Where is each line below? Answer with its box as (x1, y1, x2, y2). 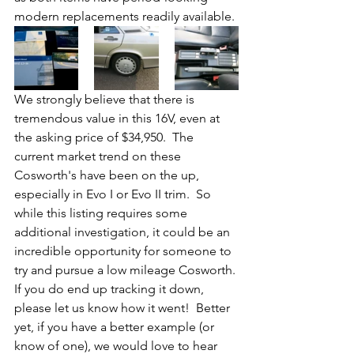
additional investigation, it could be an (14, 224, 233, 240)
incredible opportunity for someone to (14, 243, 235, 259)
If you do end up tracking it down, (14, 281, 207, 297)
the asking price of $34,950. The (14, 130, 197, 145)
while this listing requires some (14, 205, 190, 221)
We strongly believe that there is (14, 92, 198, 107)
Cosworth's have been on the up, (14, 168, 202, 183)
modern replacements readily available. (14, 9, 235, 24)
